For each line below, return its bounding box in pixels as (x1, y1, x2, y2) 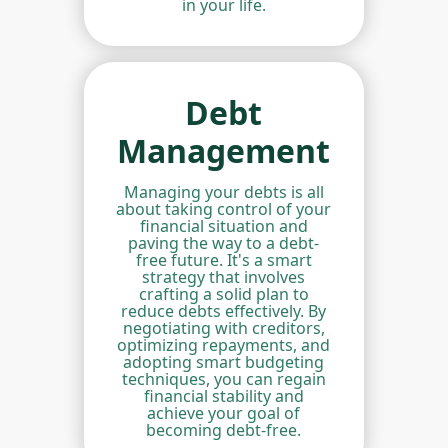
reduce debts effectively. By (121, 300, 327, 323)
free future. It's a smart (135, 249, 312, 272)
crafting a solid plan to (138, 283, 309, 306)
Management (117, 129, 331, 173)
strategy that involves (142, 266, 306, 289)
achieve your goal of (147, 402, 301, 425)
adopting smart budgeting (123, 351, 325, 374)
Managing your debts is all (123, 181, 324, 204)
